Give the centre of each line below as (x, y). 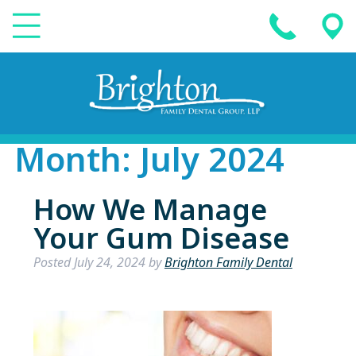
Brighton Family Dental (228, 263)
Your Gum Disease (161, 239)
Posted (53, 263)
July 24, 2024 (109, 263)
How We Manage (150, 211)
